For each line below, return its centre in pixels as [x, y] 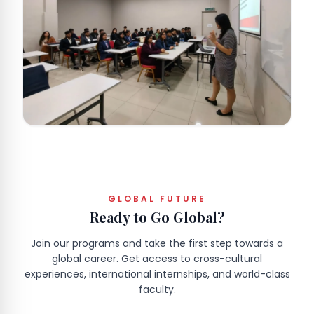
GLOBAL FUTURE [157, 199]
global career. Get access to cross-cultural [157, 259]
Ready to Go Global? [157, 217]
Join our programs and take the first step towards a [157, 244]
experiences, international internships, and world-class [157, 274]
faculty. [157, 290]
